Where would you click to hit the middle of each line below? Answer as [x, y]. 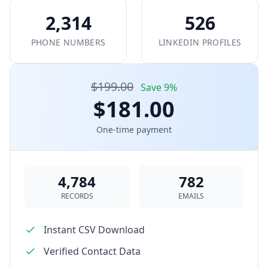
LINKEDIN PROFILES [200, 42]
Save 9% [159, 87]
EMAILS [191, 196]
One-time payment [134, 130]
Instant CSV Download [94, 230]
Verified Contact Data [92, 251]
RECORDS [77, 196]
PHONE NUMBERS [68, 42]
